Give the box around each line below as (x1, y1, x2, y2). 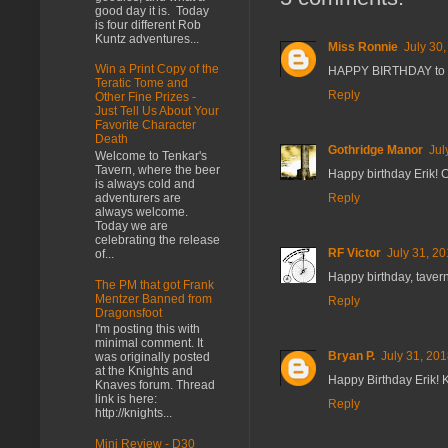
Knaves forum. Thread (95, 378, 215, 393)
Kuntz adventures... (95, 31, 199, 46)
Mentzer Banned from (95, 291, 212, 306)
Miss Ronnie (328, 39, 398, 54)
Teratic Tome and (95, 76, 188, 91)
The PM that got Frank (95, 277, 214, 292)
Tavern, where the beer (95, 162, 220, 177)
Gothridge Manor (328, 142, 423, 157)
